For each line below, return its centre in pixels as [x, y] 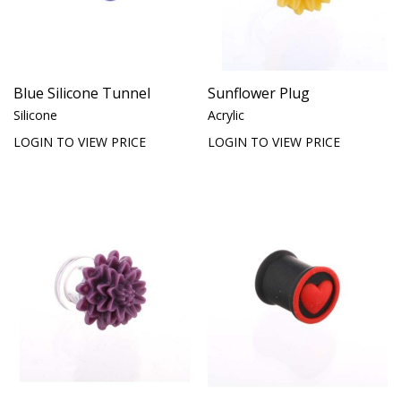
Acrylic [226, 115]
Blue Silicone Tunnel [82, 93]
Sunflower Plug [259, 93]
